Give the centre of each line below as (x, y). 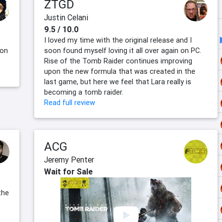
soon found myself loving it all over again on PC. (123, 51)
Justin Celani (66, 18)
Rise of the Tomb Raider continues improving (118, 61)
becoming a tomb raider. (84, 92)
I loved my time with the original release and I (118, 40)
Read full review (70, 103)
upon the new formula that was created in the (120, 72)
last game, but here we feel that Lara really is (118, 82)
